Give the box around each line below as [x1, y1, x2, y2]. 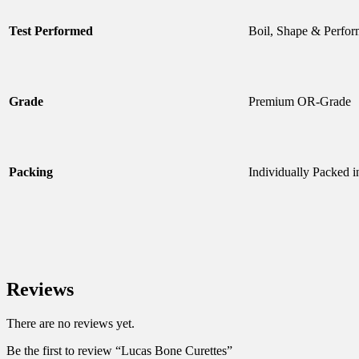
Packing [9, 165, 53, 179]
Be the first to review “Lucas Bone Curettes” [6, 343, 232, 357]
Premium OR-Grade [248, 95, 351, 109]
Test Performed [9, 24, 93, 38]
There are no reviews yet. [6, 316, 135, 330]
